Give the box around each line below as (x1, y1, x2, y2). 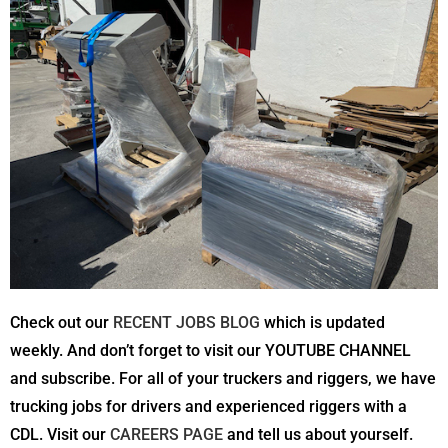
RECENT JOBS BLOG (113, 313, 260, 333)
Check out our (10, 313, 113, 333)
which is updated (260, 313, 385, 333)
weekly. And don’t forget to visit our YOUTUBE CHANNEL (10, 341, 411, 361)
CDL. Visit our (10, 425, 110, 445)
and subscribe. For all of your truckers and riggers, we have (10, 369, 436, 389)
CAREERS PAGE (110, 425, 223, 445)
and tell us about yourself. (223, 425, 413, 445)
